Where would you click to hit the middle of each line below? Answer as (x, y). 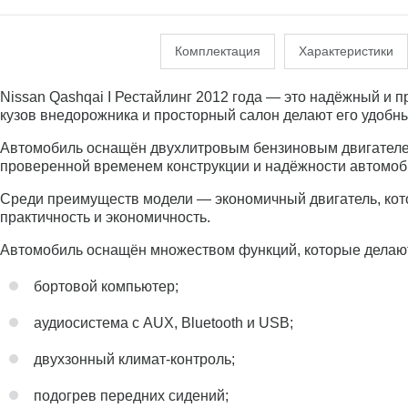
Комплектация (218, 51)
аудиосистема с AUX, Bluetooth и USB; (163, 323)
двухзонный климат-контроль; (134, 359)
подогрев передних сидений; (131, 396)
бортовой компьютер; (106, 286)
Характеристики (346, 51)
